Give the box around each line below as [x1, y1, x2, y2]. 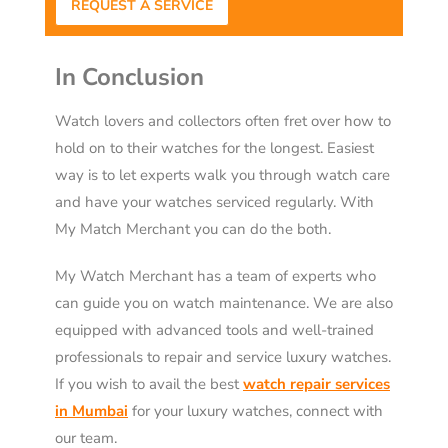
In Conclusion [55, 61, 204, 94]
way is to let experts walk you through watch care [55, 165, 390, 186]
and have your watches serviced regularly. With [55, 192, 374, 213]
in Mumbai [55, 401, 128, 422]
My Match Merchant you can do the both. [55, 219, 335, 240]
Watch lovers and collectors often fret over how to [55, 111, 391, 132]
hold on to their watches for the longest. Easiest [55, 138, 374, 159]
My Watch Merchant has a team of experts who [55, 266, 376, 287]
